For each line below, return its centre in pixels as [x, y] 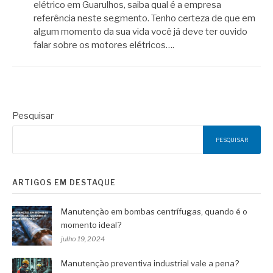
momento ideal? [91, 225]
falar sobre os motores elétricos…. [104, 45]
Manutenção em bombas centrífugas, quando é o [154, 211]
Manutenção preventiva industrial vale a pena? [150, 263]
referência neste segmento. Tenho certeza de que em [144, 19]
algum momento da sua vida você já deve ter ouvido [140, 32]
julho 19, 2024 [83, 239]
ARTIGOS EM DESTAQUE [64, 182]
